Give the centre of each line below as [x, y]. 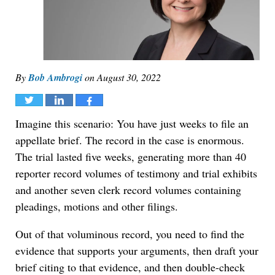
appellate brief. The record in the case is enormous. [130, 140]
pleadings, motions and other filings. [97, 207]
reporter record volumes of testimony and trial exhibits [136, 173]
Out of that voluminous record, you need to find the [130, 234]
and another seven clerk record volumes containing [128, 190]
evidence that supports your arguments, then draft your [137, 251]
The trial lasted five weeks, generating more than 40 [131, 157]
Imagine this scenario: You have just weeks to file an [132, 124]
